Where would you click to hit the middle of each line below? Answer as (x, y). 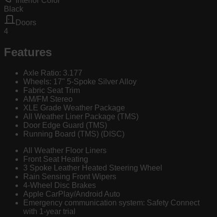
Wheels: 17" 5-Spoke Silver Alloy (80, 82)
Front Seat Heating (56, 159)
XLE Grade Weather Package (74, 108)
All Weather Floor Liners (65, 151)
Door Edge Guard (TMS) (65, 125)
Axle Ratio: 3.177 (53, 73)
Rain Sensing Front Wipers (70, 177)
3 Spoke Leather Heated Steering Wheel (93, 168)
